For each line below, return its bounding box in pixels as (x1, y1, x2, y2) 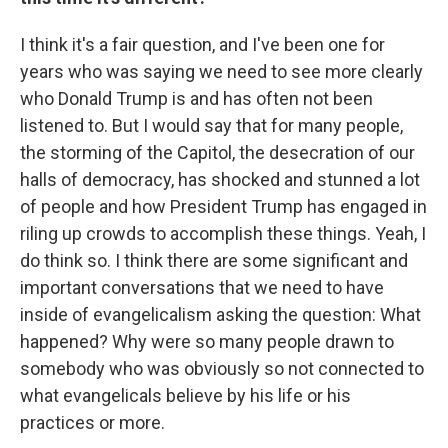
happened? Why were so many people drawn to (20, 331, 394, 352)
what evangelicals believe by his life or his (20, 385, 351, 406)
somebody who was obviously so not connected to (20, 358, 424, 379)
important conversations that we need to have (20, 277, 384, 298)
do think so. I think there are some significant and (20, 250, 408, 271)
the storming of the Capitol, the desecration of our (20, 142, 415, 163)
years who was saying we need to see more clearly (20, 61, 423, 82)
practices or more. (20, 412, 165, 433)
